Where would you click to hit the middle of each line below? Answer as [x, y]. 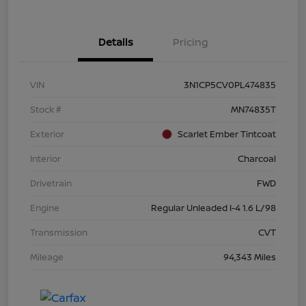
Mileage [47, 257]
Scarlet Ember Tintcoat [227, 134]
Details [115, 42]
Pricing [191, 42]
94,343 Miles [250, 257]
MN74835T [253, 110]
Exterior [47, 134]
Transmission [59, 233]
